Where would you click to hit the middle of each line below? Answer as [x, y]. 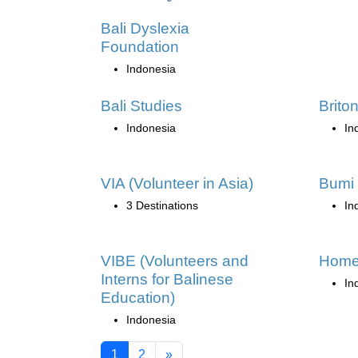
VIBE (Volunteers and [175, 261]
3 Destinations [162, 205]
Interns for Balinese [167, 279]
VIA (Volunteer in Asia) [177, 183]
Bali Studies [141, 106]
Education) [138, 298]
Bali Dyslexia [145, 28]
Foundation [140, 47]
